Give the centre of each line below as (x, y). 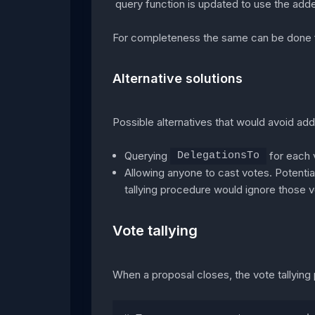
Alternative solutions (178, 79)
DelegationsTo (219, 156)
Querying (148, 155)
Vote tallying (155, 231)
